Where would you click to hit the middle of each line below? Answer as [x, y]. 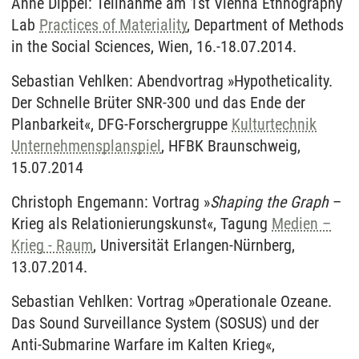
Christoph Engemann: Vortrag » [111, 202]
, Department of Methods [265, 24]
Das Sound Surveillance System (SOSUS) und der [165, 323]
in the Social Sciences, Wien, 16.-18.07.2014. [154, 46]
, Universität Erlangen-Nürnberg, [194, 245]
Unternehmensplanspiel [86, 145]
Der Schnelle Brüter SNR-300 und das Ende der [158, 102]
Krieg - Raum [52, 245]
